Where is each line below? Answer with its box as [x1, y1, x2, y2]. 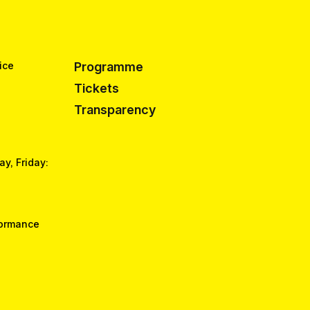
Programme [73, 60, 143, 75]
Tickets [73, 81, 119, 96]
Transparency [73, 102, 156, 117]
